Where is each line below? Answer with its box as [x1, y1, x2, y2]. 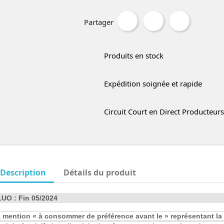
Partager [83, 16, 113, 27]
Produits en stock [103, 50, 163, 60]
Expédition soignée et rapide [103, 78, 202, 88]
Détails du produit [63, 166, 136, 178]
